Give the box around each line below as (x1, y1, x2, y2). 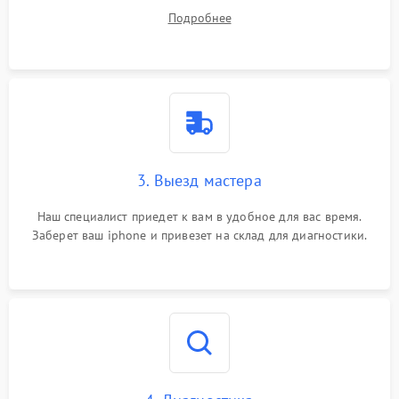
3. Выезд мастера (137, 170, 262, 191)
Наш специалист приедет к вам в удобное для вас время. (37, 208, 362, 224)
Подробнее (167, 10, 232, 26)
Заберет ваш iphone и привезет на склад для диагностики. (31, 227, 368, 243)
